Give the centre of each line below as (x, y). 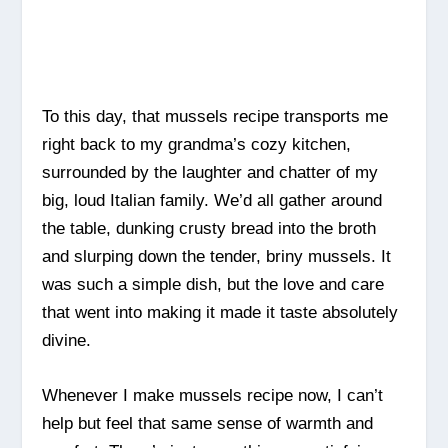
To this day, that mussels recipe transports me (215, 117)
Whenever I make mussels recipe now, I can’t (213, 396)
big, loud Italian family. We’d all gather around (212, 201)
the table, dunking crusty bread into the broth (209, 229)
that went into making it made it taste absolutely (220, 313)
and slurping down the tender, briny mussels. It (217, 257)
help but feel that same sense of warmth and (208, 424)
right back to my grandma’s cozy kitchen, (197, 145)
